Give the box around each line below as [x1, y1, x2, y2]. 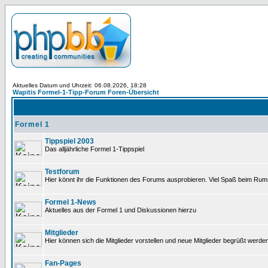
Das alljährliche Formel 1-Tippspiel [45, 145, 144, 153]
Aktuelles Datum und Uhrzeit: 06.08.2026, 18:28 [13, 82, 147, 89]
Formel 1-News [45, 198, 96, 206]
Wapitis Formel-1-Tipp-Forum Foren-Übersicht [13, 89, 159, 96]
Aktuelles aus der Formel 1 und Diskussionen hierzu [45, 206, 196, 214]
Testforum [45, 167, 80, 176]
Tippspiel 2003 [45, 137, 94, 145]
